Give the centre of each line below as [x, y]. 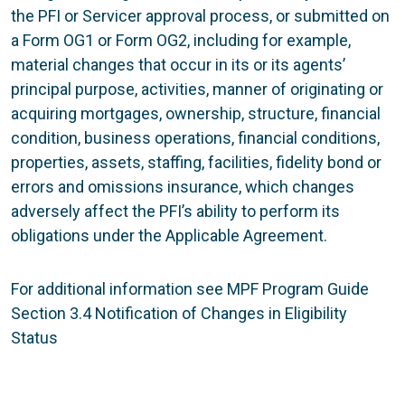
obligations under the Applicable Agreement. [169, 235]
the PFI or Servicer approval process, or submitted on [200, 15]
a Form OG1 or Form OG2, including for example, [181, 40]
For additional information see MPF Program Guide [190, 288]
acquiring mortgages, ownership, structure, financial [196, 113]
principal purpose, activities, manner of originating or [197, 89]
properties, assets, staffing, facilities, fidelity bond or [196, 162]
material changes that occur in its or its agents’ [178, 64]
